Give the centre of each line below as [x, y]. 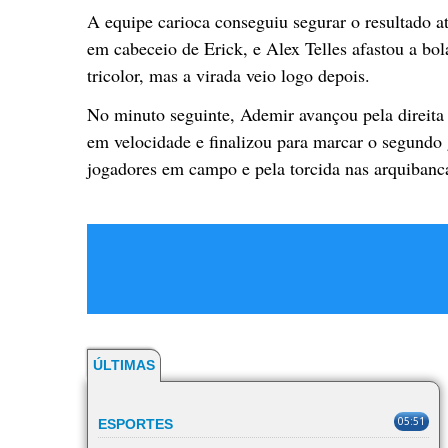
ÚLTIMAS [124, 364]
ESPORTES [135, 423]
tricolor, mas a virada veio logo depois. [228, 74]
